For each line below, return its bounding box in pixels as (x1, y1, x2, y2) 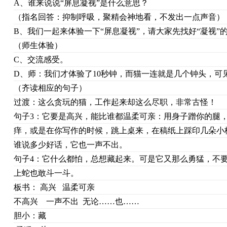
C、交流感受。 (13, 55, 68, 64)
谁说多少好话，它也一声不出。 (13, 140, 127, 149)
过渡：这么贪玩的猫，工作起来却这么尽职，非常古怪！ (13, 98, 216, 106)
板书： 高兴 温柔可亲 (13, 183, 105, 192)
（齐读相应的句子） (13, 84, 87, 92)
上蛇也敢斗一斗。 (13, 169, 79, 177)
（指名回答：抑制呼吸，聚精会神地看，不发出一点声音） (13, 13, 224, 21)
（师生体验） (13, 41, 62, 50)
